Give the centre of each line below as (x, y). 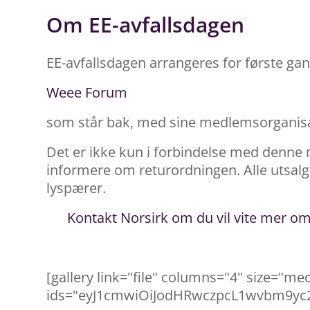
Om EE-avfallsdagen (145, 25)
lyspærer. (76, 188)
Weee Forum (87, 92)
